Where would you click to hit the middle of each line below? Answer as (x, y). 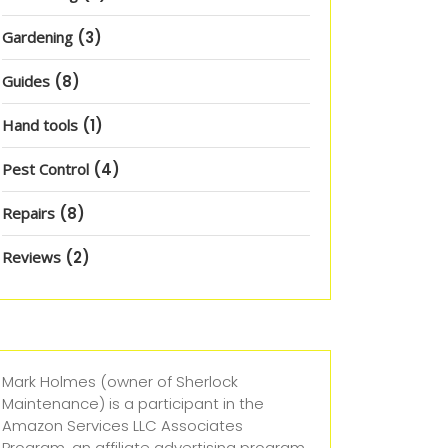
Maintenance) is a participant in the (133, 403)
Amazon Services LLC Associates (122, 425)
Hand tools (40, 125)
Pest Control (45, 169)
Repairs (28, 213)
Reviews (31, 257)
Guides (26, 81)
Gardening (37, 37)
